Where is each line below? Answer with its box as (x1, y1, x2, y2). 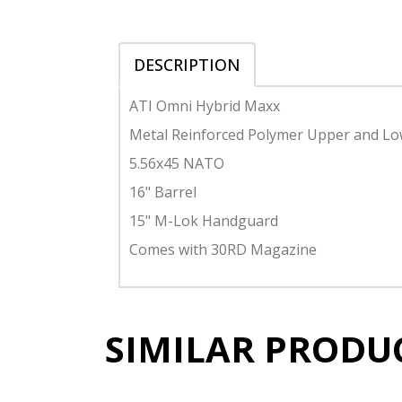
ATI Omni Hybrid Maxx (129, 95, 280, 116)
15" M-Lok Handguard (129, 210, 278, 231)
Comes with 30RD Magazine (129, 239, 317, 259)
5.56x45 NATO (129, 153, 224, 173)
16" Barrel (129, 181, 197, 202)
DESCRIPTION (134, 53, 240, 75)
